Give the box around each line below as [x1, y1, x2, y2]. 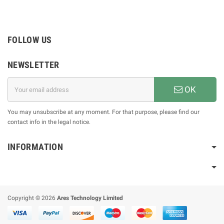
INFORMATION [7, 141, 63, 152]
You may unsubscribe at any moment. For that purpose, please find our [7, 108, 199, 115]
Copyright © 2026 [7, 194, 57, 201]
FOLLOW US [7, 34, 52, 45]
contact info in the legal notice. [7, 118, 90, 125]
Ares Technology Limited [57, 194, 123, 201]
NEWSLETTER [7, 59, 59, 70]
